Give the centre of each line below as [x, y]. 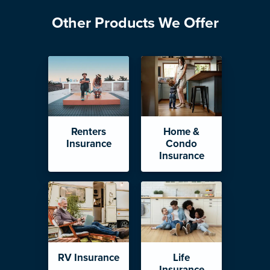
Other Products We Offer [135, 23]
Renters [89, 132]
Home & [181, 132]
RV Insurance [89, 257]
